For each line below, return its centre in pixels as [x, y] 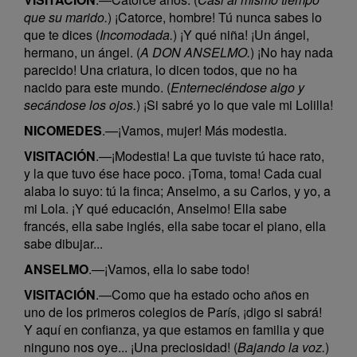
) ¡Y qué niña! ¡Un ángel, [241, 35]
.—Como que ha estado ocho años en [202, 294]
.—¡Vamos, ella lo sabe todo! [169, 269]
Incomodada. [136, 35]
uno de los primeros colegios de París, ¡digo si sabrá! [173, 312]
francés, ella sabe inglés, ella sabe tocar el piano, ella [175, 226]
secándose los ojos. [80, 105]
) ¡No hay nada [292, 52]
